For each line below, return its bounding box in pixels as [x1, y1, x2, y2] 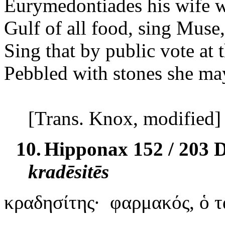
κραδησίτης [4, 191, 94, 213]
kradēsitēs [28, 160, 109, 182]
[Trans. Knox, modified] [28, 107, 221, 129]
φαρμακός [110, 191, 189, 213]
